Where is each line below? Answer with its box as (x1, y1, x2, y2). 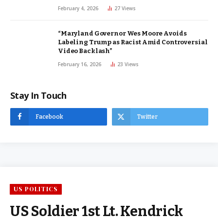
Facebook (36, 113, 63, 121)
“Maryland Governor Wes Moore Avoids (58, 30, 187, 37)
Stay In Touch (10, 90, 66, 102)
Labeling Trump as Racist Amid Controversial (58, 38, 208, 46)
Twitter (137, 113, 158, 121)
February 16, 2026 (58, 61, 101, 68)
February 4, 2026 (58, 5, 98, 12)
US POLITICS (14, 185, 58, 194)
